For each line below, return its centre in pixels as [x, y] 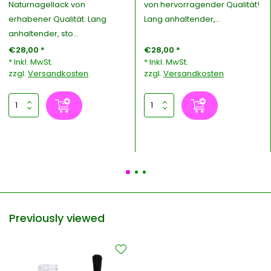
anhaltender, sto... [44, 33]
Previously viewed [57, 218]
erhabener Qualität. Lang [58, 19]
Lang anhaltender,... [182, 19]
